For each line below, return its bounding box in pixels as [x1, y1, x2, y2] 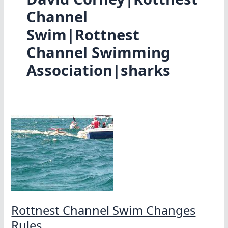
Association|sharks [26, 60, 170, 81]
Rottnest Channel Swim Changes [11, 202, 196, 218]
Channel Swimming [26, 42, 170, 63]
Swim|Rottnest [26, 24, 139, 45]
